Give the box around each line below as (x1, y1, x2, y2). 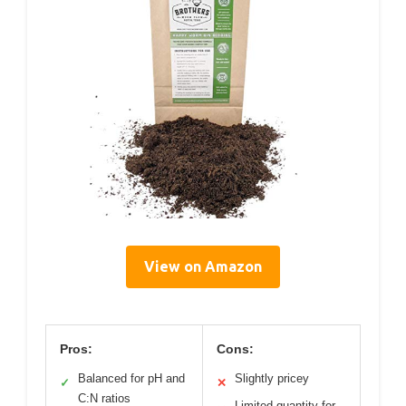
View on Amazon (144, 257, 262, 275)
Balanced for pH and (78, 371, 185, 385)
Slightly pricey (235, 371, 309, 385)
